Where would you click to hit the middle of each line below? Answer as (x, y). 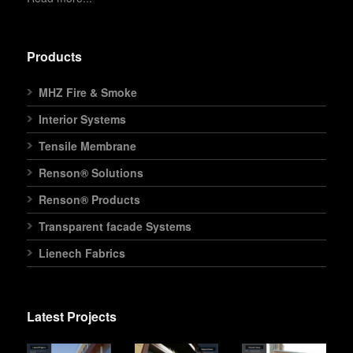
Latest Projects (72, 317)
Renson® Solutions (91, 173)
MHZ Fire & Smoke (88, 93)
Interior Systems (82, 119)
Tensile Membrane (87, 146)
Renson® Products (89, 200)
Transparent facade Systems (115, 227)
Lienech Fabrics (82, 253)
